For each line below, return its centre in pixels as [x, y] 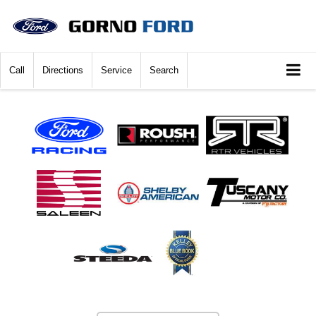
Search [164, 71]
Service [116, 71]
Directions [63, 71]
